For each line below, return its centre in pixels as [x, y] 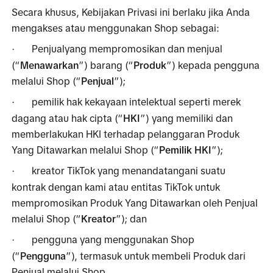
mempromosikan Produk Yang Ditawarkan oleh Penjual [135, 203]
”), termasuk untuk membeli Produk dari [156, 256]
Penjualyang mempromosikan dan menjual [127, 48]
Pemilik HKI [186, 150]
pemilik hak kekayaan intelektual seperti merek [136, 101]
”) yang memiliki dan [187, 118]
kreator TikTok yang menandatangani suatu [129, 170]
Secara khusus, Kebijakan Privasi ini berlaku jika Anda [131, 12]
